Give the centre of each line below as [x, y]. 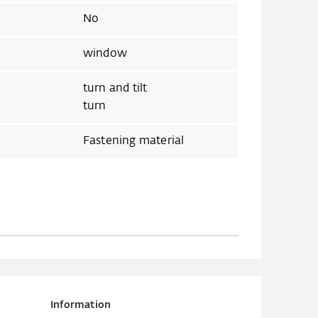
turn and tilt [115, 88]
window [105, 54]
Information [81, 305]
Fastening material [133, 141]
